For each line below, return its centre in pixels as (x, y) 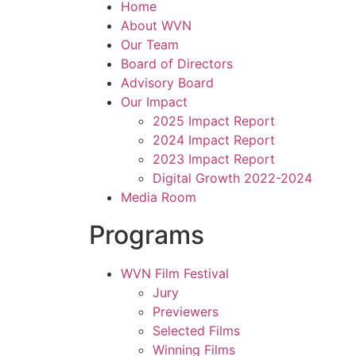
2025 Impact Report (214, 121)
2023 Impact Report (214, 159)
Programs (147, 235)
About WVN (156, 26)
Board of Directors (177, 64)
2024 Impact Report (214, 140)
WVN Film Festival (175, 274)
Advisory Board (167, 83)
